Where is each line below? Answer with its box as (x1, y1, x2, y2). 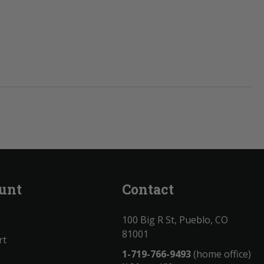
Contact (122, 180, 174, 198)
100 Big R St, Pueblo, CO (122, 213, 228, 226)
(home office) (191, 247, 251, 260)
